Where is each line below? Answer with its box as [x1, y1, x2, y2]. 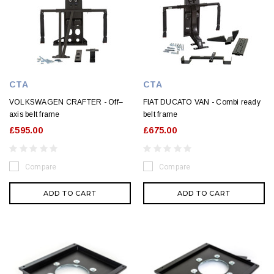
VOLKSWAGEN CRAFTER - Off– [9, 98, 124, 106]
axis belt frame [9, 110, 60, 119]
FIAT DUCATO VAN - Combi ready [143, 98, 261, 106]
